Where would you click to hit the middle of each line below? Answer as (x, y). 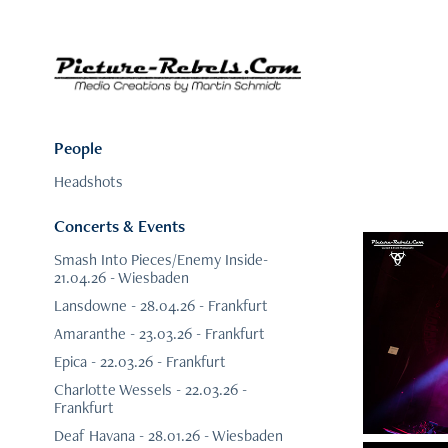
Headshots (88, 182)
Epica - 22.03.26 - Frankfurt (139, 362)
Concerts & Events (119, 226)
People (77, 148)
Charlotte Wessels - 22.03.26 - (150, 390)
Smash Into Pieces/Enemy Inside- (160, 260)
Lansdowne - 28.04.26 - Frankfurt (160, 306)
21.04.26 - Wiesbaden (121, 278)
